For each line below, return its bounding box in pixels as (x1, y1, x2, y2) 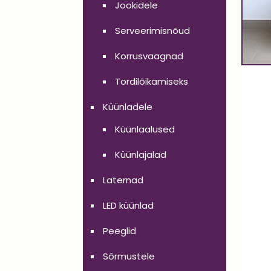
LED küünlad (103, 199, 154, 212)
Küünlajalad (115, 148, 166, 161)
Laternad (103, 174, 143, 186)
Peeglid (103, 224, 136, 237)
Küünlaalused (115, 123, 175, 135)
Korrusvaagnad (115, 50, 183, 62)
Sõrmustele (103, 250, 155, 263)
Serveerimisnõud (115, 24, 190, 37)
